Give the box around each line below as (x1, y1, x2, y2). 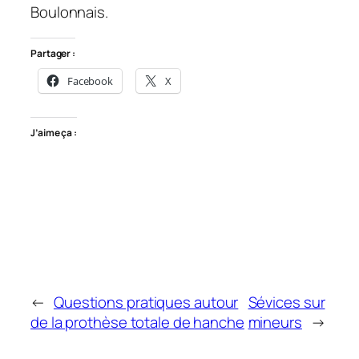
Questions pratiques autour (53, 291, 239, 313)
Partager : (30, 46, 75, 60)
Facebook (67, 73, 114, 88)
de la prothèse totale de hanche (30, 311, 244, 333)
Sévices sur (248, 291, 325, 313)
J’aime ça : (30, 126, 77, 140)
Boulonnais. (30, 2, 108, 23)
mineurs (248, 311, 302, 333)
